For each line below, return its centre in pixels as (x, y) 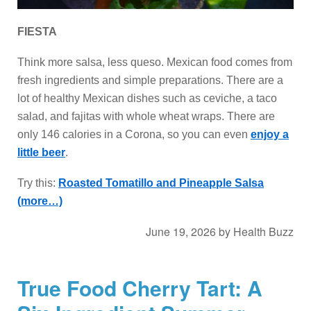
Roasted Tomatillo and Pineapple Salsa (161, 183)
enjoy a (270, 135)
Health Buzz (263, 232)
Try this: (38, 183)
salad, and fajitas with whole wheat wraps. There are (146, 117)
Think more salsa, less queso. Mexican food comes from (155, 62)
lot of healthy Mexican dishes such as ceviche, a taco (147, 99)
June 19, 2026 (181, 232)
